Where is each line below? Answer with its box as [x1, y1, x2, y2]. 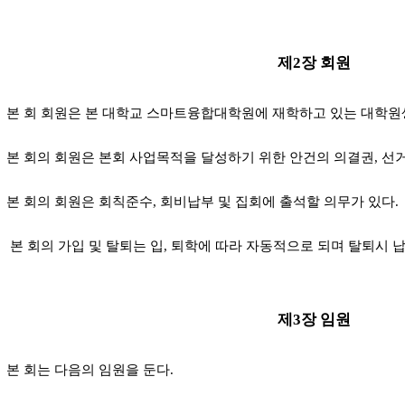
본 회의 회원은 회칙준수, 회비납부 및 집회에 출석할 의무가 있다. [5, 194, 399, 209]
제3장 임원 [278, 311, 351, 328]
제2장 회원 [278, 54, 351, 71]
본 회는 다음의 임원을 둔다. [5, 363, 174, 377]
